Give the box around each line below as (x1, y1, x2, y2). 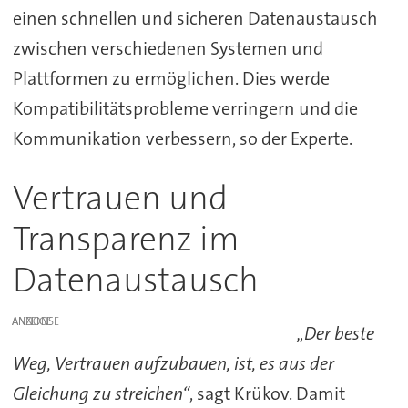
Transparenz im (12, 217, 240, 262)
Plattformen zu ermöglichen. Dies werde (12, 66, 330, 91)
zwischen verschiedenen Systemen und (12, 36, 323, 61)
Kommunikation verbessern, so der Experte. (12, 127, 352, 151)
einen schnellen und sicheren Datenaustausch (12, 6, 378, 31)
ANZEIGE (12, 313, 53, 329)
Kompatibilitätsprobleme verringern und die (12, 97, 358, 121)
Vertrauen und (12, 176, 228, 221)
